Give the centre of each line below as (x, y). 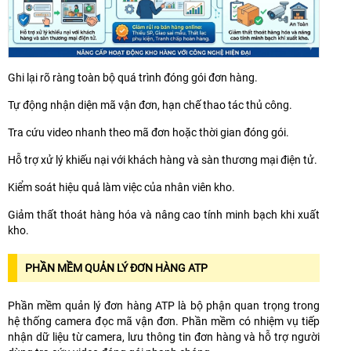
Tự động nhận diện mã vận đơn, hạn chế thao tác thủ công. (150, 105)
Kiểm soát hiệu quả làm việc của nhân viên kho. (121, 187)
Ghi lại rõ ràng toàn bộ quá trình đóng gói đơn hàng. (133, 77)
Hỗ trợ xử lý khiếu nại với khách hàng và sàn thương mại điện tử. (163, 159)
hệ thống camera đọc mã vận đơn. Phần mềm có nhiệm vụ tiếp (164, 321)
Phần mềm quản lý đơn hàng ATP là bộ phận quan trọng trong (164, 305)
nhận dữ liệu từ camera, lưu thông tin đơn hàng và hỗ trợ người (164, 337)
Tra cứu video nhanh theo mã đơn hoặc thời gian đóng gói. (148, 132)
